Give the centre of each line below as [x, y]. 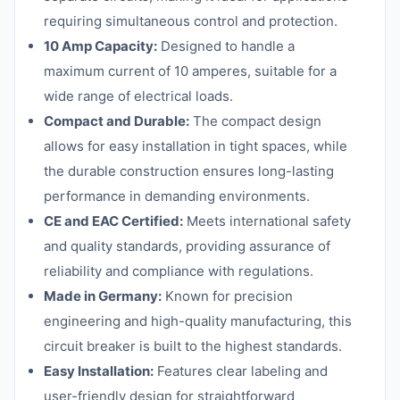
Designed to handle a [226, 46]
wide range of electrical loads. [138, 96]
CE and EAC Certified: [113, 221]
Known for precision [227, 296]
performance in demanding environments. [177, 196]
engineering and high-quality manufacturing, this [198, 321]
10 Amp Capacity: [100, 46]
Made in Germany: [103, 296]
